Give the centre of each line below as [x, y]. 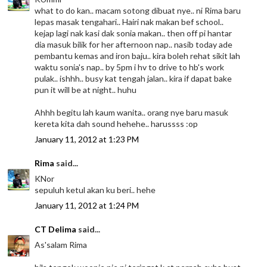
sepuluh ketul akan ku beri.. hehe [95, 190]
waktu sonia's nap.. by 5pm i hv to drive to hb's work [130, 67]
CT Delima [56, 229]
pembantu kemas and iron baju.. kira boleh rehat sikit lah [138, 56]
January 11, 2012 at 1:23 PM [87, 139]
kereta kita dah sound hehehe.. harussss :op [117, 124]
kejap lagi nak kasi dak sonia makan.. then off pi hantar [133, 33]
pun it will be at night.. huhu [86, 90]
